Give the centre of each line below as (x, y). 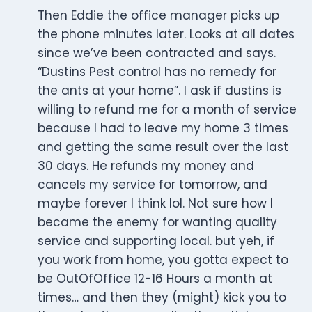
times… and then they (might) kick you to (162, 298)
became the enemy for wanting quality (157, 223)
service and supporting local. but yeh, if (156, 241)
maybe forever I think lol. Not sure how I (155, 204)
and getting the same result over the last (163, 147)
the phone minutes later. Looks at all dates (166, 34)
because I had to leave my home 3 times (163, 128)
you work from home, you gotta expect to (163, 260)
